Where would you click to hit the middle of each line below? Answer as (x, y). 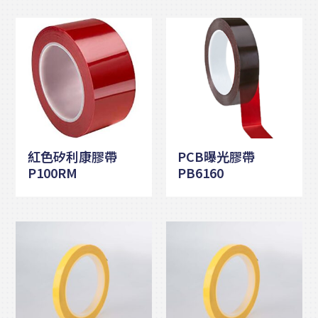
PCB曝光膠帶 (216, 156)
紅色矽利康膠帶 (72, 156)
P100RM (52, 172)
